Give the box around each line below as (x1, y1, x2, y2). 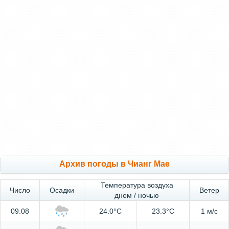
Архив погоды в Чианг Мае (59, 159, 170, 169)
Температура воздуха (100, 181, 173, 190)
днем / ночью (114, 191, 159, 200)
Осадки (50, 186, 74, 195)
